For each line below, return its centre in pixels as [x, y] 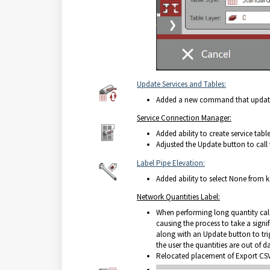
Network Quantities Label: [178, 197]
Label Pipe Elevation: [171, 163]
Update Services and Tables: [181, 84]
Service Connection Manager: [184, 118]
